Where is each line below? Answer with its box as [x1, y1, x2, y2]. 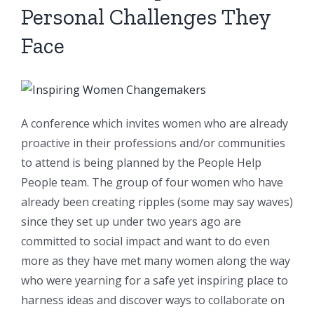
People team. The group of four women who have [21, 175, 283, 190]
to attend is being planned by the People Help [21, 155, 261, 170]
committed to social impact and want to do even [21, 233, 270, 249]
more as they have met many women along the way [21, 253, 290, 268]
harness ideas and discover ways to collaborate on [21, 292, 285, 308]
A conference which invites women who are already [21, 116, 288, 131]
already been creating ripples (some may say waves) [21, 194, 293, 210]
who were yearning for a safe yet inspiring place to [21, 273, 288, 288]
